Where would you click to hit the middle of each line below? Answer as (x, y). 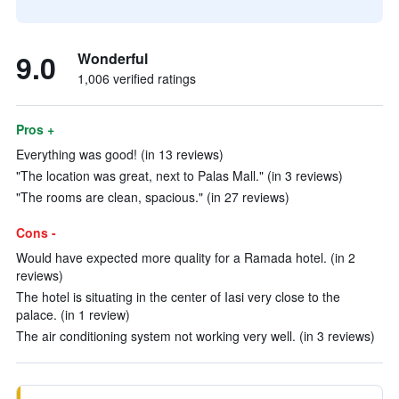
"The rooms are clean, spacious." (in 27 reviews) (153, 197)
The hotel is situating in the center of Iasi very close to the (178, 297)
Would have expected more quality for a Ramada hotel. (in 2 (186, 257)
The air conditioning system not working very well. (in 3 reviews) (195, 336)
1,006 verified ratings (137, 78)
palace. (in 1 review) (73, 314)
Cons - (36, 232)
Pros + (35, 129)
